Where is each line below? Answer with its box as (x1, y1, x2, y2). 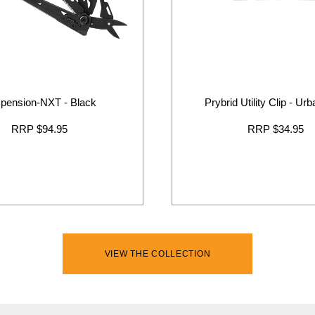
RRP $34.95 (247, 122, 304, 135)
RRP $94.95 (11, 122, 67, 135)
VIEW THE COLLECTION (104, 248, 211, 259)
